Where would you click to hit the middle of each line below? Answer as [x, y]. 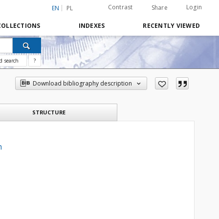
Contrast [120, 7]
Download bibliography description [83, 83]
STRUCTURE [49, 112]
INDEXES [92, 26]
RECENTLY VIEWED [171, 26]
